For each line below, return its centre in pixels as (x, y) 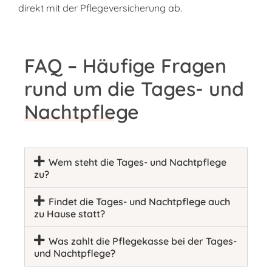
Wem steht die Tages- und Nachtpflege (138, 162)
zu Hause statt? (70, 214)
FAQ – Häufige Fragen (125, 66)
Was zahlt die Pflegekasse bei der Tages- (143, 241)
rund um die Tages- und (134, 89)
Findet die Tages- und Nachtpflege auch (139, 202)
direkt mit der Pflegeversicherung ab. (100, 8)
